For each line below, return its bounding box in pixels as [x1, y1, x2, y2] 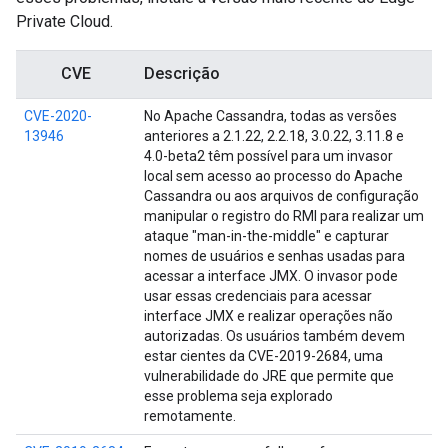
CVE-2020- [24, 108, 92, 124]
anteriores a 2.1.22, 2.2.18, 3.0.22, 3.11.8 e [144, 128, 404, 144]
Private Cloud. [16, 12, 113, 31]
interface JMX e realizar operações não [144, 308, 393, 324]
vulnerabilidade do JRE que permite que [144, 368, 394, 384]
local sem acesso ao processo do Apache [144, 168, 403, 184]
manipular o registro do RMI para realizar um [144, 208, 424, 224]
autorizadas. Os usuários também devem [144, 328, 405, 344]
